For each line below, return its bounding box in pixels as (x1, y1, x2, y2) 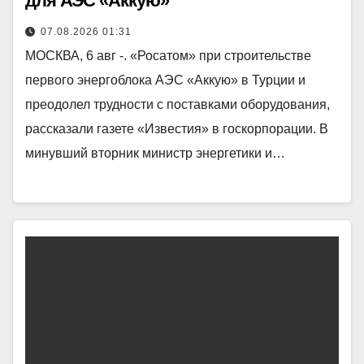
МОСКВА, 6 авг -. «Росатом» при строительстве (25, 48, 311, 63)
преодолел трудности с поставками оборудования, (25, 97, 330, 111)
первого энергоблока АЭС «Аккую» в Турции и (25, 72, 305, 87)
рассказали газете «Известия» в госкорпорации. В (25, 121, 328, 136)
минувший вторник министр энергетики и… (25, 145, 285, 160)
